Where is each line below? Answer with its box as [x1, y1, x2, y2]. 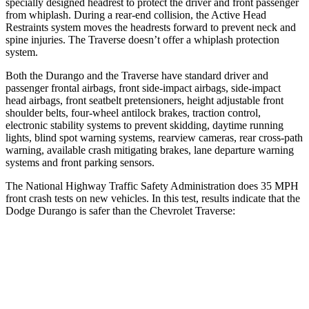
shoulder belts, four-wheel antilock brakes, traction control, [6, 106, 261, 119]
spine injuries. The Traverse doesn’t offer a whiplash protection [6, 33, 279, 46]
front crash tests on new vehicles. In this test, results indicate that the [6, 192, 300, 204]
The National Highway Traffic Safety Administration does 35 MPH [6, 179, 299, 192]
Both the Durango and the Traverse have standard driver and [6, 69, 268, 81]
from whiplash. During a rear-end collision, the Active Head [6, 8, 266, 21]
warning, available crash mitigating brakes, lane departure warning [6, 143, 294, 156]
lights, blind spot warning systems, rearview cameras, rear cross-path [6, 131, 303, 143]
